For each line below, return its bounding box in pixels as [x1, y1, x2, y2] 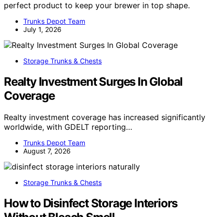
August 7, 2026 [23, 147, 71, 155]
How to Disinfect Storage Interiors [4, 196, 178, 210]
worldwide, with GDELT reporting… [4, 122, 132, 132]
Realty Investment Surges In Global [4, 75, 183, 89]
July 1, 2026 [23, 25, 62, 34]
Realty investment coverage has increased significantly [4, 112, 205, 123]
